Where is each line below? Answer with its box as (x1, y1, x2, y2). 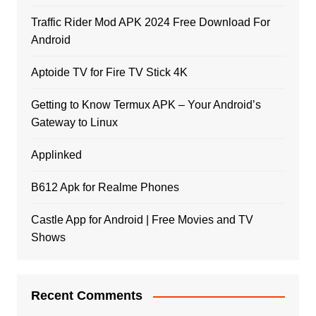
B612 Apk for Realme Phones (30, 181, 179, 194)
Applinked (30, 149, 82, 162)
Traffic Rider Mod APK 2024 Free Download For (30, 16, 270, 29)
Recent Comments (30, 288, 142, 303)
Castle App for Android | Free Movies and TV (30, 214, 253, 226)
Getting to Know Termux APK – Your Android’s (30, 99, 261, 111)
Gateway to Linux (30, 116, 118, 129)
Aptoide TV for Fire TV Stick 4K (30, 66, 188, 79)
